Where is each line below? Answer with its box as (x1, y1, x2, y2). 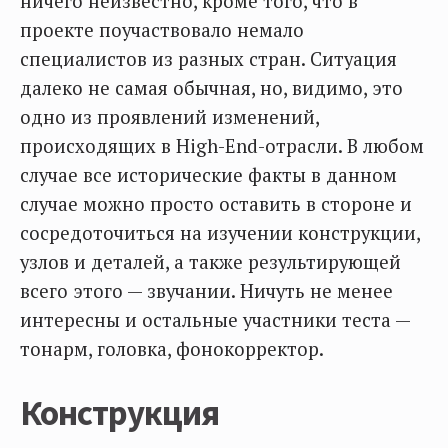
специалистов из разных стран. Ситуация (20, 47, 397, 71)
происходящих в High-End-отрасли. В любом (20, 134, 424, 158)
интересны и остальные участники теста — (20, 308, 410, 332)
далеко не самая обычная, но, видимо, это (20, 76, 403, 100)
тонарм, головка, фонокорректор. (20, 337, 324, 361)
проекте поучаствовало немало (20, 18, 304, 42)
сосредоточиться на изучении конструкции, (20, 221, 420, 245)
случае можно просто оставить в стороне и (20, 192, 412, 216)
